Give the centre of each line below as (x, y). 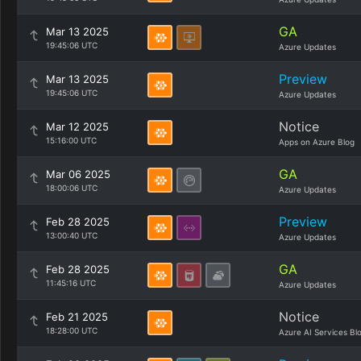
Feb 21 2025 (77, 317)
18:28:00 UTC (72, 330)
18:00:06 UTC (72, 188)
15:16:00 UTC (71, 140)
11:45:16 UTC (71, 283)
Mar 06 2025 (78, 174)
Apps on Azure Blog (317, 142)
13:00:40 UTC (72, 235)
